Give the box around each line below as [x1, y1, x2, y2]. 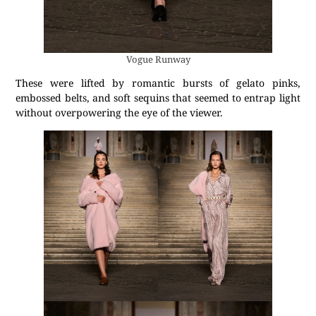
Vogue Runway [126, 53, 190, 66]
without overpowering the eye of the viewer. [16, 106, 226, 120]
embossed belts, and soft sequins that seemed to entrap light [16, 91, 300, 105]
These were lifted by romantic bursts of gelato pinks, [16, 76, 300, 90]
